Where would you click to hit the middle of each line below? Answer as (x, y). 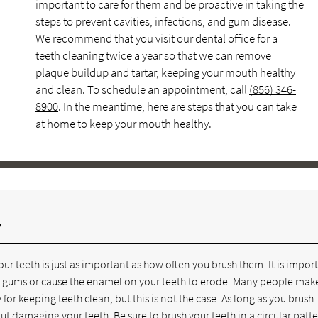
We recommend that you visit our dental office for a (157, 38)
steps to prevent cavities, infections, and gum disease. (163, 21)
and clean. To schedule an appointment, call (142, 89)
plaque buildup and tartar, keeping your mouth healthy (165, 72)
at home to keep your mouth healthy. (124, 124)
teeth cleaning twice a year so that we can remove (153, 55)
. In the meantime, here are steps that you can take (177, 106)
